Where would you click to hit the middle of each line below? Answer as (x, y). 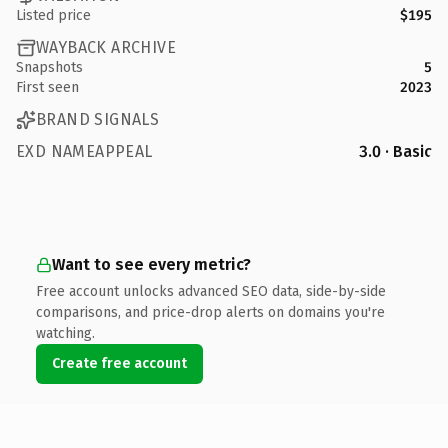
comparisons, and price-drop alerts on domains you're (210, 312)
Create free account (119, 363)
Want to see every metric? (151, 264)
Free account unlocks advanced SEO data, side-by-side (211, 291)
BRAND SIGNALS (98, 119)
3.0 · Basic (395, 151)
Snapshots (49, 67)
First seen (47, 87)
